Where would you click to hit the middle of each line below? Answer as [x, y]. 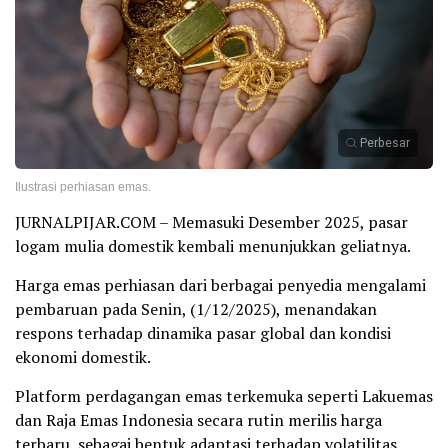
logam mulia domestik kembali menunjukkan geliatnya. [213, 245]
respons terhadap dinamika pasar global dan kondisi [203, 332]
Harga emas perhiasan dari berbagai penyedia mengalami [220, 284]
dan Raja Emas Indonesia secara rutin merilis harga [198, 419]
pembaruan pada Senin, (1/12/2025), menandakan [196, 308]
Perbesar [385, 142]
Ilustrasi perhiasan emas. [83, 186]
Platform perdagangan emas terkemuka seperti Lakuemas [224, 395]
